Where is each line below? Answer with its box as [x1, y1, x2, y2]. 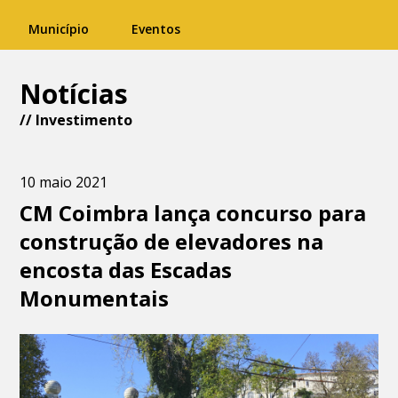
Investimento [36, 110, 133, 130]
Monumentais [20, 283, 170, 313]
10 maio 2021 [20, 172, 108, 192]
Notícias [20, 76, 129, 112]
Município [28, 20, 89, 37]
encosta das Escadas [20, 255, 233, 284]
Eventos [131, 20, 180, 37]
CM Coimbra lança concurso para [20, 198, 367, 227]
